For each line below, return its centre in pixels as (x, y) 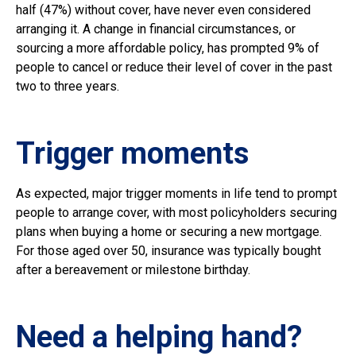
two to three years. (68, 87)
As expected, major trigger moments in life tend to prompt (176, 194)
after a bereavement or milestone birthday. (133, 270)
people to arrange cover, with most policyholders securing (176, 213)
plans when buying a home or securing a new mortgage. (169, 232)
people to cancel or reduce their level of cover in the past (174, 68)
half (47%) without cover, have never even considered (163, 10)
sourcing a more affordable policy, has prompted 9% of (168, 48)
